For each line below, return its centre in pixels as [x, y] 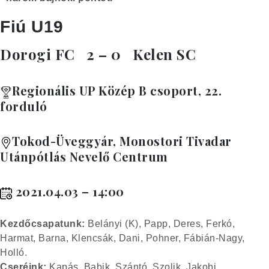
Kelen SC [158, 54]
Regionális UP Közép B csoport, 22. [117, 91]
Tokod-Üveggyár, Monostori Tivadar [122, 141]
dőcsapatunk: [52, 224]
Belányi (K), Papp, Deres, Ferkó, [160, 224]
